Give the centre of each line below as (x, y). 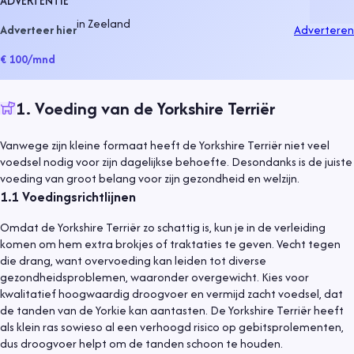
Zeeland (109, 24)
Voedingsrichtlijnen (79, 197)
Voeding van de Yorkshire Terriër (155, 109)
